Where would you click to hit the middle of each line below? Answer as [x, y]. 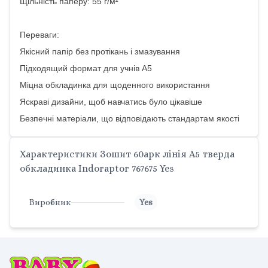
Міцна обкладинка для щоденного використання [115, 85]
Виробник [50, 202]
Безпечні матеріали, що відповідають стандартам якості [130, 118]
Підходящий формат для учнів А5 [86, 68]
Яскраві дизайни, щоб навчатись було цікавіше [111, 102]
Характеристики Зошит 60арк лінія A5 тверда [127, 154]
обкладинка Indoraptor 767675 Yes [97, 168]
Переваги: [39, 35]
